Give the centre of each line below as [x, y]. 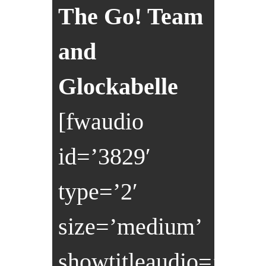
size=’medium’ [130, 227]
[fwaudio [101, 122]
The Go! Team [130, 17]
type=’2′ [98, 192]
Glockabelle [118, 87]
